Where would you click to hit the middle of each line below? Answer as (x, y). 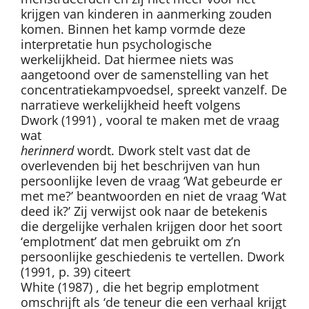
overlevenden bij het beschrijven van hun (140, 166)
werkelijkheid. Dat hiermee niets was (127, 60)
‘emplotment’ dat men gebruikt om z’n (131, 242)
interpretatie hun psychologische (116, 44)
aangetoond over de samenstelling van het (144, 75)
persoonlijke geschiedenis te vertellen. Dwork (152, 257)
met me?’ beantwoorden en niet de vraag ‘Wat (153, 196)
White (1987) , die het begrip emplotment (140, 287)
